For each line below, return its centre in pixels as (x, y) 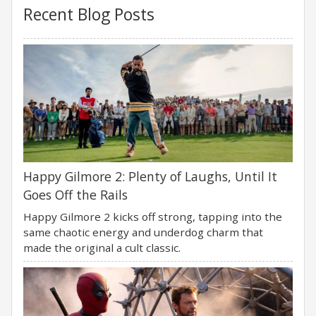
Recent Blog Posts (89, 14)
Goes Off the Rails (75, 194)
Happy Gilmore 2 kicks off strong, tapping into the (153, 216)
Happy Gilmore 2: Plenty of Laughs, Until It (150, 176)
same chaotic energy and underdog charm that (143, 232)
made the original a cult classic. (102, 247)
